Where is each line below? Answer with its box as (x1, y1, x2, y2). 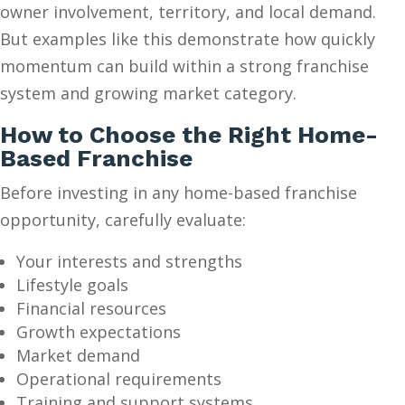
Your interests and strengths (16, 250, 242, 272)
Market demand (16, 344, 140, 366)
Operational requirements (16, 367, 221, 390)
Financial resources (16, 297, 166, 319)
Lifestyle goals (16, 273, 128, 296)
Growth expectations (16, 320, 181, 343)
